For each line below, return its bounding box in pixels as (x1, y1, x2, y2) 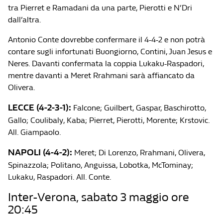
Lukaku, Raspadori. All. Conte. (8, 172, 111, 182)
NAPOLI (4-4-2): (8, 147, 74, 158)
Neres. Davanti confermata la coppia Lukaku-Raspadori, (8, 59, 204, 68)
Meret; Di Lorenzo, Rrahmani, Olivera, (74, 148, 205, 157)
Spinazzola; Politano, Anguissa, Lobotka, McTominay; (8, 160, 193, 170)
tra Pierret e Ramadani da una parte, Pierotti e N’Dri (8, 3, 192, 12)
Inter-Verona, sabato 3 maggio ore (8, 190, 189, 204)
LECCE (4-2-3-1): (8, 103, 71, 113)
